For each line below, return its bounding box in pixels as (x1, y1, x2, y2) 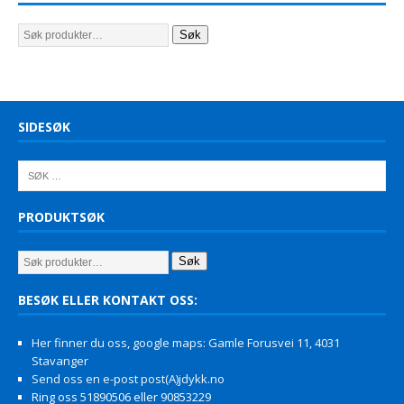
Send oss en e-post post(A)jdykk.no (32, 370, 225, 387)
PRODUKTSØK (18, 207, 105, 225)
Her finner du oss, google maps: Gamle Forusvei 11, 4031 (32, 334, 340, 351)
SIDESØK (18, 117, 70, 135)
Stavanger (32, 352, 88, 369)
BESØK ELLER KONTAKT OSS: (18, 290, 197, 308)
